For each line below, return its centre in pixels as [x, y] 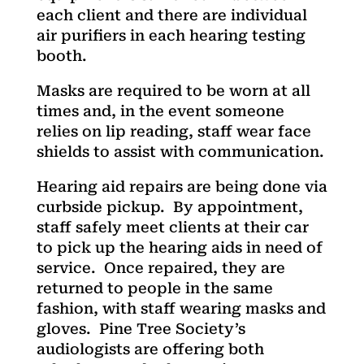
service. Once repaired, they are [160, 267]
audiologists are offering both [150, 349]
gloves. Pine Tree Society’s [141, 328]
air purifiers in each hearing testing [171, 35]
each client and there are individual [171, 15]
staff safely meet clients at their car [172, 227]
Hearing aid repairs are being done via [182, 186]
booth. [61, 55]
